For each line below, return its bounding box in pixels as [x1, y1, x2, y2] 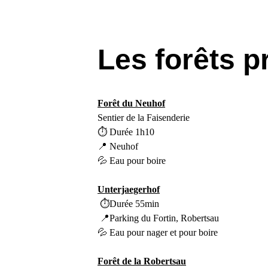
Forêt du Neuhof [98, 98, 166, 108]
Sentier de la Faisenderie [98, 112, 190, 123]
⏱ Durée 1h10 [98, 127, 155, 137]
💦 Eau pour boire [98, 156, 169, 166]
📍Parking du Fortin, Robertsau [100, 213, 220, 223]
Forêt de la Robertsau [98, 256, 187, 266]
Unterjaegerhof [98, 184, 160, 194]
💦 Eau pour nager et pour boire [98, 227, 221, 237]
